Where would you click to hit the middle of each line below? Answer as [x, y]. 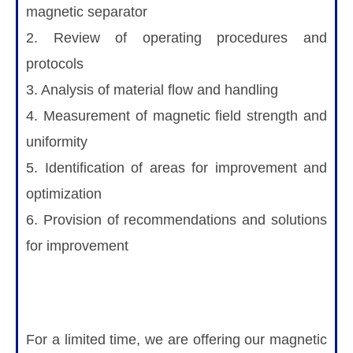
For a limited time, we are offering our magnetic [176, 339]
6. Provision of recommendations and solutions [176, 219]
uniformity [57, 141]
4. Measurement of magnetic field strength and [176, 115]
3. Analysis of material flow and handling [152, 89]
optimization [64, 193]
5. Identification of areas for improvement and [176, 167]
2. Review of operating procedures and [176, 37]
